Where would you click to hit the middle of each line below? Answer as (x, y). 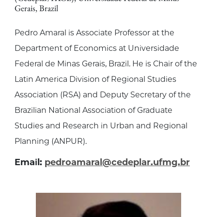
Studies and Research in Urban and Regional (101, 126)
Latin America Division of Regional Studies (95, 79)
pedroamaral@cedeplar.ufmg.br (117, 163)
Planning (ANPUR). (51, 141)
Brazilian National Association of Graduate (93, 110)
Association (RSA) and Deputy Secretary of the (103, 95)
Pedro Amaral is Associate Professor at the (94, 33)
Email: (28, 163)
